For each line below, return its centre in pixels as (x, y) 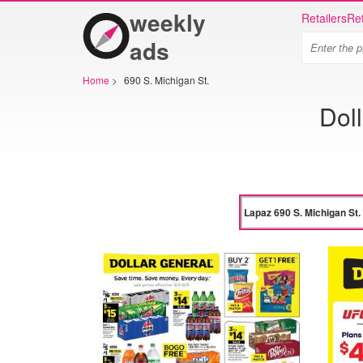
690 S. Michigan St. (167, 80)
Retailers (324, 18)
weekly (168, 22)
